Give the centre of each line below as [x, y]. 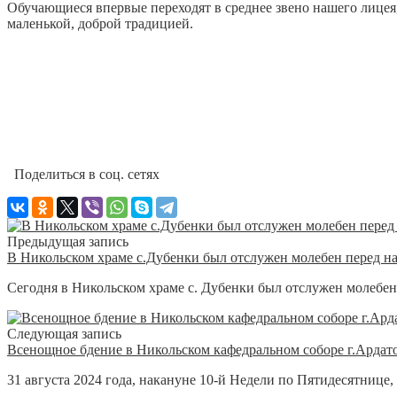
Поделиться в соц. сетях [83, 174]
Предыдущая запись [68, 241]
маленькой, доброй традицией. [100, 23]
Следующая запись [64, 333]
